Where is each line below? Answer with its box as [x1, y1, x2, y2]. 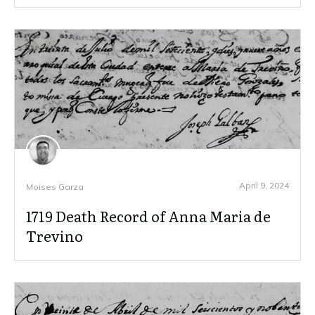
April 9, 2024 [239, 179, 289, 191]
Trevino [26, 224, 83, 246]
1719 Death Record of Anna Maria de [26, 205, 271, 226]
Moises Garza [26, 181, 84, 192]
